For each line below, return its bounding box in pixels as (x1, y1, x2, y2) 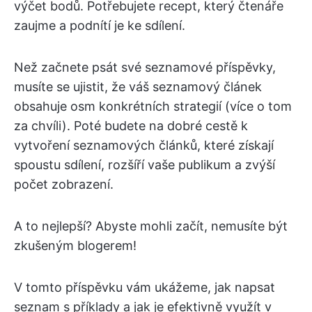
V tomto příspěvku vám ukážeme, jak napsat (14, 280, 275, 295)
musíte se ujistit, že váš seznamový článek (14, 79, 262, 94)
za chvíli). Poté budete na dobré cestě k (14, 118, 248, 133)
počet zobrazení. (14, 177, 114, 192)
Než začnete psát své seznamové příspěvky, (14, 60, 276, 75)
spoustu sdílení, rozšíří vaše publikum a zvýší (14, 157, 275, 172)
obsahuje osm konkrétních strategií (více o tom (14, 99, 292, 114)
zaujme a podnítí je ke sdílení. (14, 18, 185, 33)
